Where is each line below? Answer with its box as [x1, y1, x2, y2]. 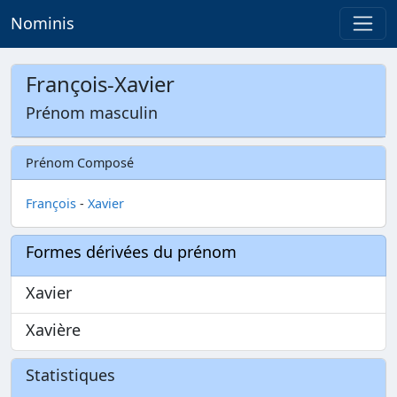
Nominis [11, 12, 74, 35]
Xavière [26, 319, 81, 340]
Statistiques [26, 364, 115, 385]
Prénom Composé [26, 154, 134, 171]
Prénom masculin [26, 102, 158, 123]
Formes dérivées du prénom [26, 241, 237, 262]
